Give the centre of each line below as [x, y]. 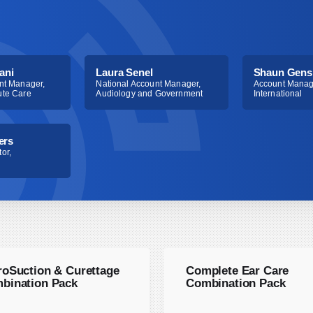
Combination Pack [236, 283]
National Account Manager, [148, 83]
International [278, 93]
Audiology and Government [150, 93]
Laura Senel [124, 72]
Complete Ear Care [238, 270]
